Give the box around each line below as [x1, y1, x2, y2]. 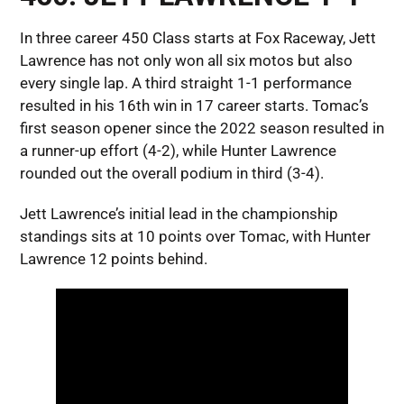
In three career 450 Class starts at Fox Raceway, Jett [19, 29, 376, 48]
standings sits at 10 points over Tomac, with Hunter [19, 227, 371, 246]
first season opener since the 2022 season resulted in [19, 119, 384, 138]
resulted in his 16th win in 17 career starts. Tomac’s [19, 96, 369, 115]
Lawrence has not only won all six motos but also [19, 51, 353, 70]
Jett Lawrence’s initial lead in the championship [19, 205, 338, 224]
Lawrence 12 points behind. [19, 250, 207, 269]
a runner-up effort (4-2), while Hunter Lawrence [19, 142, 336, 161]
